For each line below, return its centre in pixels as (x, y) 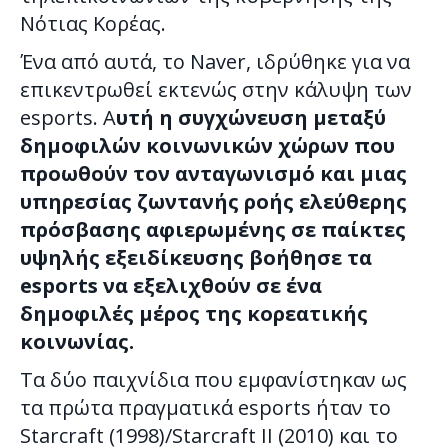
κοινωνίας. (77, 341)
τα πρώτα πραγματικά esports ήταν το (205, 407)
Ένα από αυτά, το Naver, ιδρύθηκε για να (215, 61)
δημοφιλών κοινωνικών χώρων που (207, 145)
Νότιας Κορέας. (93, 23)
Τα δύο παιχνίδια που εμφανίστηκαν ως (213, 379)
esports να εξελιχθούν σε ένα (171, 285)
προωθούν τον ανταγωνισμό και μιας (213, 173)
